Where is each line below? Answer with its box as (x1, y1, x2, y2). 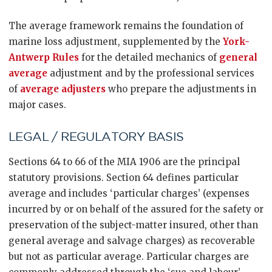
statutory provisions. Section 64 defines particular (8, 172, 239, 183)
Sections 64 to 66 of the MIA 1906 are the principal (8, 156, 240, 168)
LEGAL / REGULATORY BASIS (8, 130, 184, 143)
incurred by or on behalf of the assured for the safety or (8, 203, 263, 215)
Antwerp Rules (8, 52, 79, 63)
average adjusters (20, 83, 106, 95)
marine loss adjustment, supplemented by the (8, 36, 223, 47)
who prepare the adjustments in (106, 83, 256, 95)
